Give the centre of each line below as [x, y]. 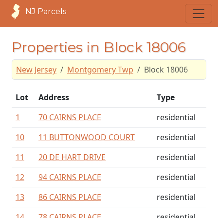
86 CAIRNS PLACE [70, 197]
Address [54, 97]
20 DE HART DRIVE [72, 157]
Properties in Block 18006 [99, 47]
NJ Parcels [46, 11]
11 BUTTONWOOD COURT [87, 137]
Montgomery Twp [100, 70]
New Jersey [36, 70]
